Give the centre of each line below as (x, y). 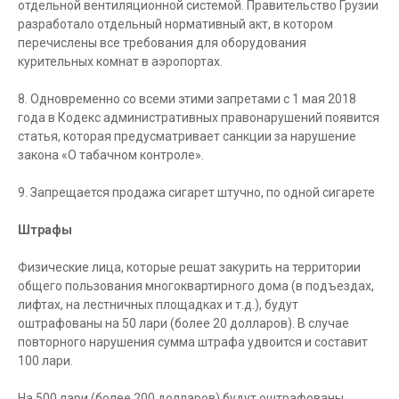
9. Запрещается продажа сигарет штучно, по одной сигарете (196, 192)
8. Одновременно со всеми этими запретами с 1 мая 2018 (187, 99)
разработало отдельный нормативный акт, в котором (175, 24)
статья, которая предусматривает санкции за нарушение (187, 136)
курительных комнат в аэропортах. (120, 61)
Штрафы (45, 230)
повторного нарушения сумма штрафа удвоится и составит (193, 342)
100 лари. (45, 361)
